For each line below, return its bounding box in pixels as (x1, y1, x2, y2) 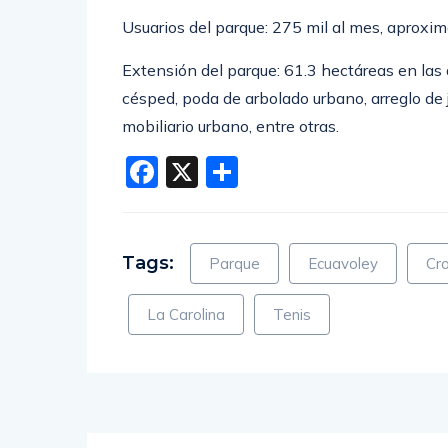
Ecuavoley (308, 254, 378, 274)
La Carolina (147, 305, 225, 325)
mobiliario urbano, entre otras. (122, 116, 339, 137)
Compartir (238, 152, 391, 193)
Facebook (158, 152, 304, 193)
